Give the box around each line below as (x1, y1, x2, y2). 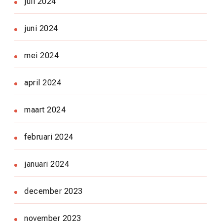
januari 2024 (24, 159, 69, 169)
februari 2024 (24, 132, 74, 142)
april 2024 (24, 77, 61, 87)
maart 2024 (24, 105, 66, 114)
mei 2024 (24, 50, 59, 60)
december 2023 (24, 186, 83, 196)
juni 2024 (24, 23, 58, 33)
